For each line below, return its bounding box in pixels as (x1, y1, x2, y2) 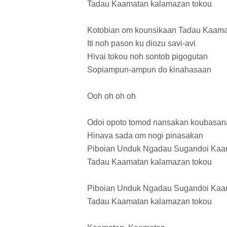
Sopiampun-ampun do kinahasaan (87, 65, 211, 74)
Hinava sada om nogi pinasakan (87, 131, 203, 140)
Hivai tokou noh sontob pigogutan (87, 52, 208, 61)
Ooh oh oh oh (87, 92, 136, 101)
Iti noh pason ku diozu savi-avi (87, 39, 196, 48)
